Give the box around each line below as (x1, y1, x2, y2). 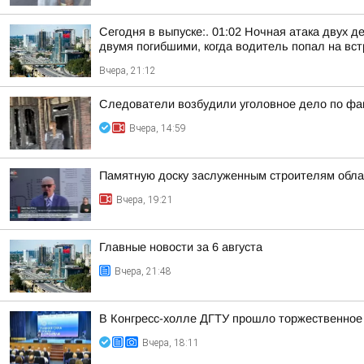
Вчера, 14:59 (129, 123, 186, 134)
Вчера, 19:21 (116, 194, 173, 206)
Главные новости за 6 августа (99, 240, 262, 253)
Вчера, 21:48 (115, 266, 171, 277)
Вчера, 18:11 (142, 337, 199, 349)
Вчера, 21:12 (99, 65, 156, 76)
